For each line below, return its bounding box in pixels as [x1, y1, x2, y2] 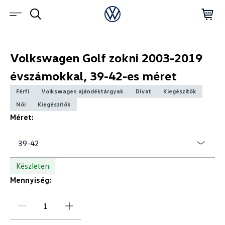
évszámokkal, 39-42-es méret [10, 68, 177, 83]
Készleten [16, 161, 49, 171]
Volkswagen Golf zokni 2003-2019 [10, 50, 202, 65]
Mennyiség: [10, 175, 51, 185]
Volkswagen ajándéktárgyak [41, 87, 124, 95]
